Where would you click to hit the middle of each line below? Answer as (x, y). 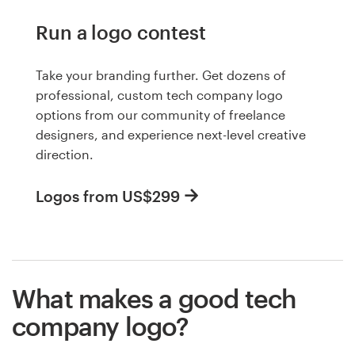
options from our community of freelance (160, 114)
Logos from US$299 (108, 197)
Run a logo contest (121, 32)
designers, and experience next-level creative (171, 134)
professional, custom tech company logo (159, 94)
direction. (65, 154)
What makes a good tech (154, 299)
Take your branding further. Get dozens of (161, 74)
